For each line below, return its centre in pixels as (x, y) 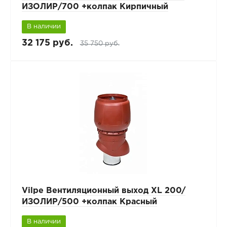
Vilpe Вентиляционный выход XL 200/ (103, 191)
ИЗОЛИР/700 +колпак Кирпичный (95, 7)
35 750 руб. (100, 43)
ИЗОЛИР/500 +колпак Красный (89, 202)
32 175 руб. (47, 43)
